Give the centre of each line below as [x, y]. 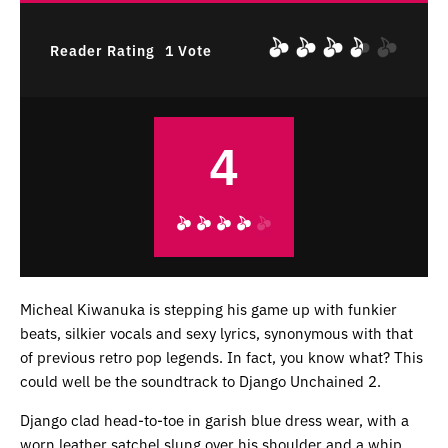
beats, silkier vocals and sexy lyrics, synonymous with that [216, 333]
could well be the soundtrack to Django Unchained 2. [200, 381]
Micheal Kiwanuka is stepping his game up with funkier [208, 309]
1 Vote [188, 49]
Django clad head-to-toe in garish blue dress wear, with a [214, 420]
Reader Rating [102, 49]
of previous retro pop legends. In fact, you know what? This [221, 357]
